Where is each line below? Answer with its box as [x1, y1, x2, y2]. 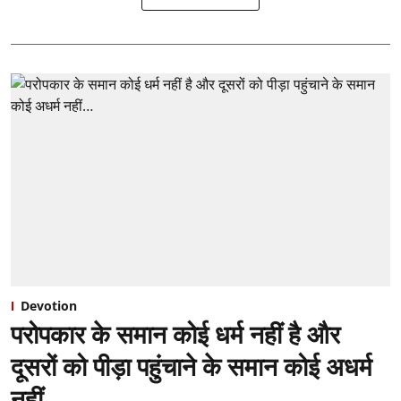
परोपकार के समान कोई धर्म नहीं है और [11, 317, 340, 352]
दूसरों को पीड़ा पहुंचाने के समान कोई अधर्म [11, 349, 372, 384]
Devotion [21, 297, 77, 315]
